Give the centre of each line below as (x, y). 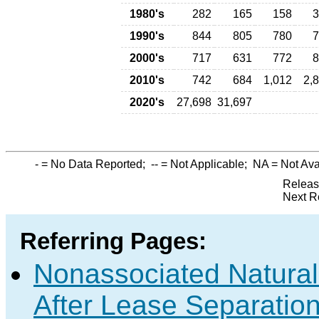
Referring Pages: (113, 241)
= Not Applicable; (205, 164)
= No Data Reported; (95, 164)
